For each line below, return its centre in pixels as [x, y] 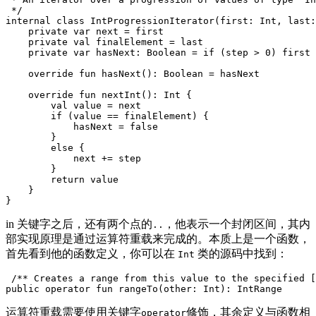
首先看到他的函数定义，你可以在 [92, 254]
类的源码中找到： [241, 254]
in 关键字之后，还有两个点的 [79, 224]
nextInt [121, 95]
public [23, 289]
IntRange [260, 289]
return [68, 180]
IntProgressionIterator [152, 21]
